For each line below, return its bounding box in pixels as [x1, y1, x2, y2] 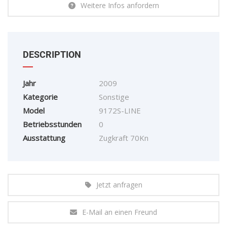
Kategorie [23, 92, 58, 102]
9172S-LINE [99, 105, 141, 116]
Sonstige [99, 92, 129, 102]
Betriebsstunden [23, 119, 82, 130]
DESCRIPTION [23, 49, 81, 60]
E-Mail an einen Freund [82, 207, 157, 217]
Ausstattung [23, 133, 65, 143]
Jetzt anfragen [96, 180, 142, 190]
